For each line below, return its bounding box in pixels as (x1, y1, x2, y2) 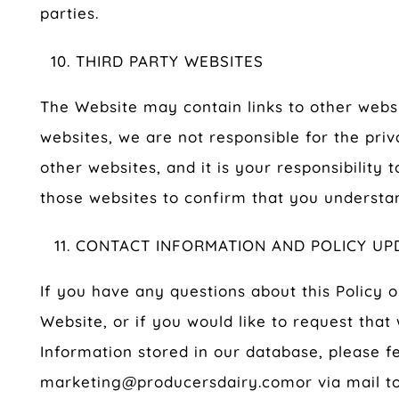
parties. (40, 4, 99, 23)
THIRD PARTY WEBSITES (76, 52, 264, 71)
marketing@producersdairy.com (40, 372, 296, 392)
